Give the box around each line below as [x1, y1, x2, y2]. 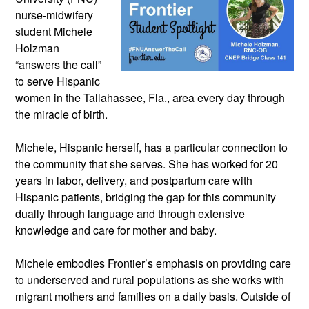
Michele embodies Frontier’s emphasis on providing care [15, 255, 291, 271]
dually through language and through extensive [15, 205, 245, 221]
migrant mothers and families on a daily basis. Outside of [15, 288, 290, 304]
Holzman [15, 39, 59, 56]
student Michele [15, 23, 92, 39]
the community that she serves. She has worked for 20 [15, 155, 278, 172]
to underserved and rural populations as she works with [15, 271, 284, 288]
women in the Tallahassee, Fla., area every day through [15, 89, 285, 106]
